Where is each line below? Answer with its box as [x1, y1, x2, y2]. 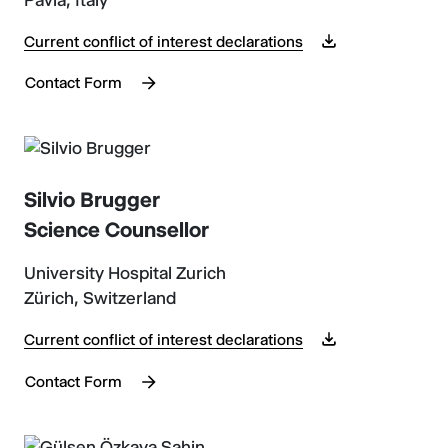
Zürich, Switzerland [24, 288, 176, 308]
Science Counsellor [24, 217, 209, 242]
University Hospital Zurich [24, 263, 226, 283]
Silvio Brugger [24, 187, 160, 212]
